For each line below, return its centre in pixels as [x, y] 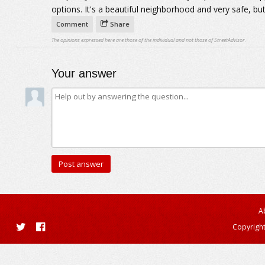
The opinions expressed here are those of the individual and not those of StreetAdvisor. [148, 40]
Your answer [84, 73]
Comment [72, 24]
